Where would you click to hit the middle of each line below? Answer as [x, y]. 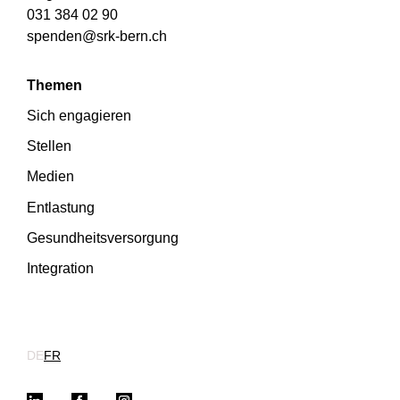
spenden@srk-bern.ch [97, 35]
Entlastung [61, 207]
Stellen [49, 146]
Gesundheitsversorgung [103, 238]
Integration [60, 268]
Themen [54, 84]
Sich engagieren [79, 115]
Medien [50, 176]
